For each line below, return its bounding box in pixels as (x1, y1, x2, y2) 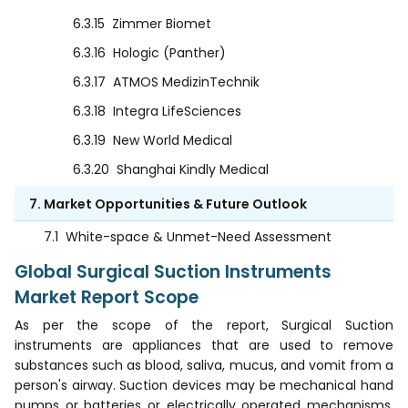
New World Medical (113, 131, 232, 150)
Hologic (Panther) (113, 44, 226, 63)
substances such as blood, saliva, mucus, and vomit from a (15, 356, 393, 375)
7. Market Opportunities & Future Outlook (29, 195, 307, 214)
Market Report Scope (15, 285, 199, 311)
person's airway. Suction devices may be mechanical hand (15, 376, 393, 395)
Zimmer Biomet (112, 15, 211, 34)
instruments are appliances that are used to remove (15, 336, 393, 355)
